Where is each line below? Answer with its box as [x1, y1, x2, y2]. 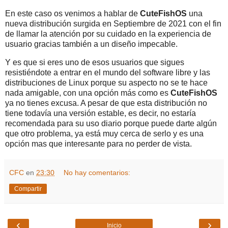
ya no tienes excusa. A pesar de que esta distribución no [5, 98, 207, 107]
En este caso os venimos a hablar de [5, 9, 140, 18]
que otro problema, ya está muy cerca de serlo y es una [5, 129, 204, 138]
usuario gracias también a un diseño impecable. [5, 39, 178, 48]
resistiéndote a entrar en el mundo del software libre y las [5, 68, 210, 77]
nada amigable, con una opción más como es [5, 88, 170, 97]
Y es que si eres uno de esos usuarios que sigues [5, 58, 184, 67]
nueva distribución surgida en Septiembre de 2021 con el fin [5, 19, 221, 28]
